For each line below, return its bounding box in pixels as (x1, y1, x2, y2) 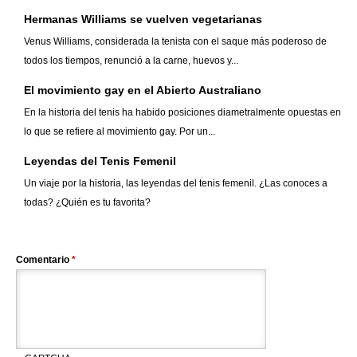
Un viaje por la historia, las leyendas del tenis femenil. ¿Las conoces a (24, 178, 328, 190)
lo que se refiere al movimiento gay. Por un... (24, 126, 215, 138)
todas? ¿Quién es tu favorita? (24, 197, 151, 209)
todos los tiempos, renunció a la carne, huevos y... (24, 55, 238, 67)
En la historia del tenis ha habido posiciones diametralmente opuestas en (24, 107, 341, 119)
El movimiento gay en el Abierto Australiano (24, 84, 261, 97)
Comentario (16, 254, 72, 266)
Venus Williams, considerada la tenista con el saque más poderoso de (24, 36, 327, 48)
